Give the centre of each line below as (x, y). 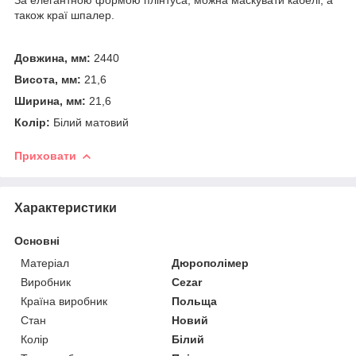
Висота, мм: (48, 79)
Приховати (45, 155)
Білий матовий (89, 122)
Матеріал (45, 263)
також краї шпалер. (64, 15)
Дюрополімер (211, 263)
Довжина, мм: (52, 58)
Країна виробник (64, 301)
